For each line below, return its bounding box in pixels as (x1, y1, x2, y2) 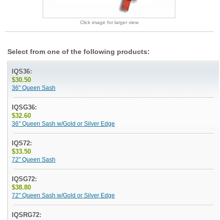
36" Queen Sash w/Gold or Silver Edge (12, 120, 115, 127)
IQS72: (12, 139, 32, 147)
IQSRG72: (12, 211, 42, 219)
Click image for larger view (80, 20, 138, 25)
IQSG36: (12, 104, 37, 111)
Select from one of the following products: (7, 48, 150, 55)
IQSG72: (12, 175, 37, 183)
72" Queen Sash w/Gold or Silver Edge (12, 192, 115, 199)
